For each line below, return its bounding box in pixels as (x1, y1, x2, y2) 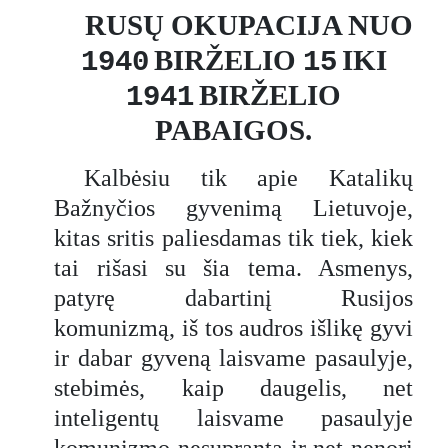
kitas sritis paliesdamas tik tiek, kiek (54, 224, 413, 251)
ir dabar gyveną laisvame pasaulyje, (54, 344, 413, 371)
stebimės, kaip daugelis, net (54, 374, 413, 401)
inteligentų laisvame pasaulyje (54, 404, 413, 431)
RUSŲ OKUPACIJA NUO (84, 8, 413, 41)
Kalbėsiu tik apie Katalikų (84, 164, 413, 191)
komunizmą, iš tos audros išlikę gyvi (54, 314, 413, 341)
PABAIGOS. (155, 113, 313, 146)
